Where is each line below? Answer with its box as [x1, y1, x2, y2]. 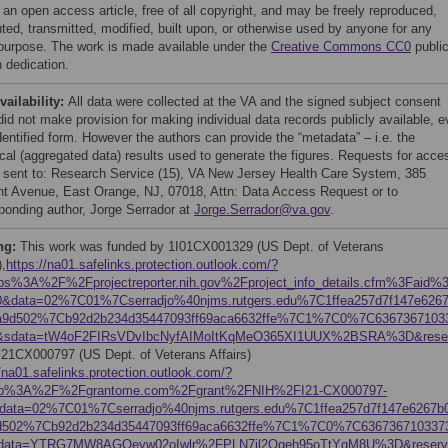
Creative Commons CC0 [271, 39, 411, 54]
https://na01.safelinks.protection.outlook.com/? [6, 257, 278, 272]
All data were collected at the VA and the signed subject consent [68, 94, 441, 109]
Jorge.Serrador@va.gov [194, 202, 330, 217]
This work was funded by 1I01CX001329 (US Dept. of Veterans [20, 239, 384, 254]
